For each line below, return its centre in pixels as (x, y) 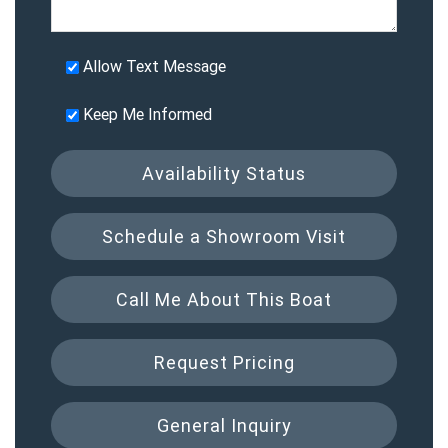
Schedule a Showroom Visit (224, 236)
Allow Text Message (154, 65)
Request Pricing (224, 362)
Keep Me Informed (147, 113)
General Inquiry (224, 425)
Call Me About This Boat (224, 299)
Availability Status (224, 173)
